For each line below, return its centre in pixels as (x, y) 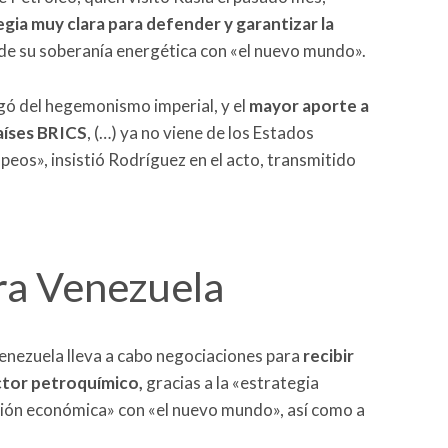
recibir (328, 356)
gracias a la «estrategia (231, 383)
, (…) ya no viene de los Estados (200, 132)
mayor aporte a (309, 105)
